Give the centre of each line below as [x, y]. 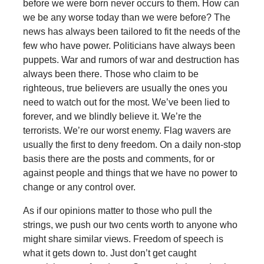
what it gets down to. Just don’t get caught [109, 253]
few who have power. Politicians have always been [129, 46]
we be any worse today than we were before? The [126, 18]
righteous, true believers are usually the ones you [125, 88]
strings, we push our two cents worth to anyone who [130, 225]
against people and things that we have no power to [130, 173]
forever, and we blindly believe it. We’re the [112, 117]
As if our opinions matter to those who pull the [117, 211]
